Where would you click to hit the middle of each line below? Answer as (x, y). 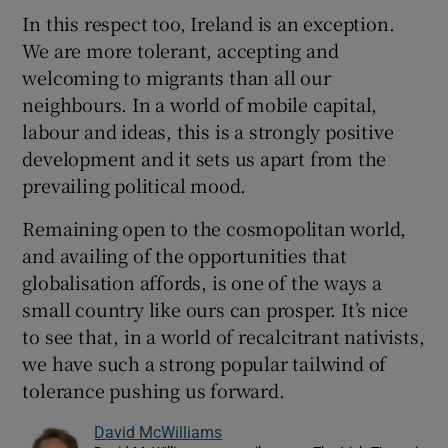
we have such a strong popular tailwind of (204, 363)
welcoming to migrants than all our (176, 77)
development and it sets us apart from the (204, 158)
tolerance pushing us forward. (153, 390)
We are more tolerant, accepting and (180, 50)
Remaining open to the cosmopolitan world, (214, 228)
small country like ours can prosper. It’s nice (215, 309)
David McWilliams (158, 432)
